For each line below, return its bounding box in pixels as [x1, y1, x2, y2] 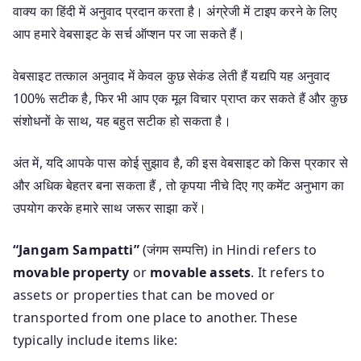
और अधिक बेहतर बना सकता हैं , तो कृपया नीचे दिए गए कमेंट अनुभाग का [13, 176, 344, 194]
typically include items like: [13, 330, 178, 349]
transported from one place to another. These [13, 308, 298, 326]
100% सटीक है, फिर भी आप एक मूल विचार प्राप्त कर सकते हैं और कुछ [13, 89, 347, 107]
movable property [13, 263, 130, 281]
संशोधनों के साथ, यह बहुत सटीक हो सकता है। [13, 111, 231, 130]
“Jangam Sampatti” [13, 240, 139, 259]
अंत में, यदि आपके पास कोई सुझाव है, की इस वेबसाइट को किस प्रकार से [13, 153, 348, 172]
